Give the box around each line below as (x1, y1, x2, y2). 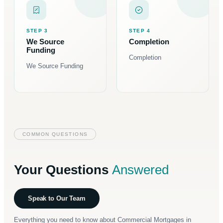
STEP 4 (129, 28, 151, 34)
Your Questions (14, 162, 112, 178)
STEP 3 (26, 28, 48, 34)
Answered (112, 162, 169, 178)
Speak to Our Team (28, 194, 86, 202)
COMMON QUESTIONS (22, 131, 88, 137)
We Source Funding (26, 62, 83, 70)
